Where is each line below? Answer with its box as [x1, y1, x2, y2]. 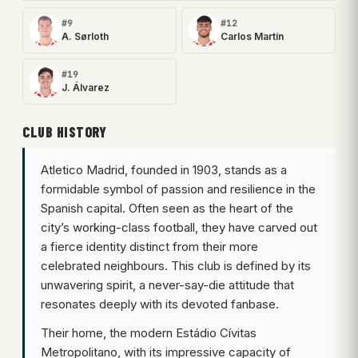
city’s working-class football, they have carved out [41, 219, 317, 235]
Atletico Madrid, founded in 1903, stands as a [41, 161, 287, 177]
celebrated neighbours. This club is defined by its [41, 257, 311, 273]
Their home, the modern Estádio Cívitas [41, 324, 257, 340]
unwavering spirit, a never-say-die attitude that [41, 276, 294, 292]
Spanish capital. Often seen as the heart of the [41, 200, 293, 216]
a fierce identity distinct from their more [41, 238, 258, 254]
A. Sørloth [62, 30, 109, 42]
